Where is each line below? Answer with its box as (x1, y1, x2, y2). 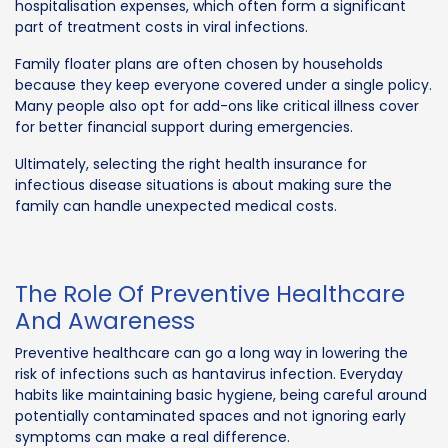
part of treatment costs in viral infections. (15, 16, 308, 37)
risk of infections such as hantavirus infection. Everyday (15, 363, 403, 384)
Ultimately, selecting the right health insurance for (15, 153, 367, 174)
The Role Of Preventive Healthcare (15, 277, 405, 310)
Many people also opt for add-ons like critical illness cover (15, 95, 419, 116)
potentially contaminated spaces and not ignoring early (15, 405, 406, 426)
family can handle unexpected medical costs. (15, 195, 337, 216)
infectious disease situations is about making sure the (15, 174, 392, 195)
